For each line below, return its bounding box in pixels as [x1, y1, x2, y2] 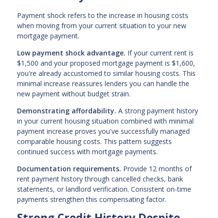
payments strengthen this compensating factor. [17, 194, 166, 204]
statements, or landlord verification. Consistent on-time [17, 184, 191, 194]
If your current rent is [126, 48, 194, 57]
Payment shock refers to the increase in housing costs [17, 10, 188, 20]
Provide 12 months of [121, 163, 192, 173]
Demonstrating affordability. [17, 106, 116, 115]
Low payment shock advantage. [17, 48, 126, 57]
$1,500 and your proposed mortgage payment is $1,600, [17, 58, 195, 68]
